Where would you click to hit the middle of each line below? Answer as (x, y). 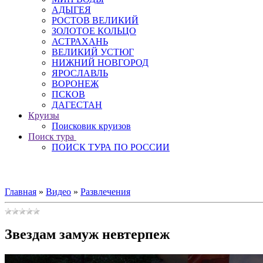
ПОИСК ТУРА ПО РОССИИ (111, 147)
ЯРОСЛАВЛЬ (80, 73)
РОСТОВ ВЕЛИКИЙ (95, 20)
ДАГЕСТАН (77, 105)
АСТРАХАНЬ (80, 41)
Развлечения (105, 192)
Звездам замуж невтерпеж (87, 234)
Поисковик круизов (91, 126)
